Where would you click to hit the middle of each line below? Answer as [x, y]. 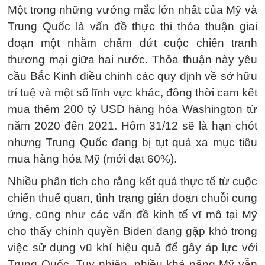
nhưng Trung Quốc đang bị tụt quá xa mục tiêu [132, 142]
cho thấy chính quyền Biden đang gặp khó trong [132, 231]
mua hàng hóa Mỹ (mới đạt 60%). [92, 159]
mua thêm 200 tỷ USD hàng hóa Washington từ [132, 109]
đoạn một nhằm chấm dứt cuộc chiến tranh [132, 43]
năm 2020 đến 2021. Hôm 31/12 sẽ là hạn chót [132, 126]
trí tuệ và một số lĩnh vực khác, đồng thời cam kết [132, 93]
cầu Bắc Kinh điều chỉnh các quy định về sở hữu [132, 76]
